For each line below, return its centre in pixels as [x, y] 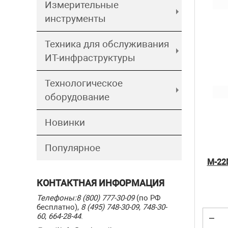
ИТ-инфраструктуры [90, 58]
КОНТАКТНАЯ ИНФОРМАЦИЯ [101, 183]
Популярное [73, 148]
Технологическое [84, 83]
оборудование [77, 97]
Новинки [65, 122]
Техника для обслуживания [107, 44]
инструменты [75, 19]
